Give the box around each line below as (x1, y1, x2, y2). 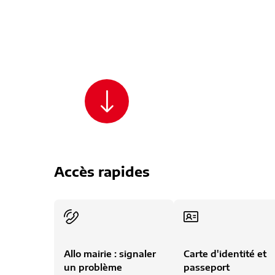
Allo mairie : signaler (64, 248, 156, 259)
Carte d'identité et (183, 248, 266, 259)
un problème (64, 261, 122, 273)
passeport (183, 261, 230, 273)
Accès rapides (54, 163, 150, 180)
